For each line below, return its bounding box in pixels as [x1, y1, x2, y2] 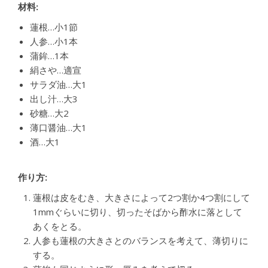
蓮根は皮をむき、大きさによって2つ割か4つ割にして [33, 191, 250, 204]
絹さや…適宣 [30, 64, 81, 77]
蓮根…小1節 [30, 21, 78, 33]
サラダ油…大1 [30, 78, 87, 91]
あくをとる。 [33, 220, 87, 233]
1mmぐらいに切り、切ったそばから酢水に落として [33, 206, 242, 218]
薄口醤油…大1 [30, 121, 87, 134]
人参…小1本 [30, 35, 78, 48]
